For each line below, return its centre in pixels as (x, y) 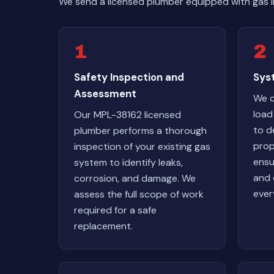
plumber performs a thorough (140, 131)
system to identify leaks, (128, 162)
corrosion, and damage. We (135, 178)
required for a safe (115, 210)
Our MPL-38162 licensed (128, 115)
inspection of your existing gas (142, 146)
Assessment (105, 94)
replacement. (103, 226)
